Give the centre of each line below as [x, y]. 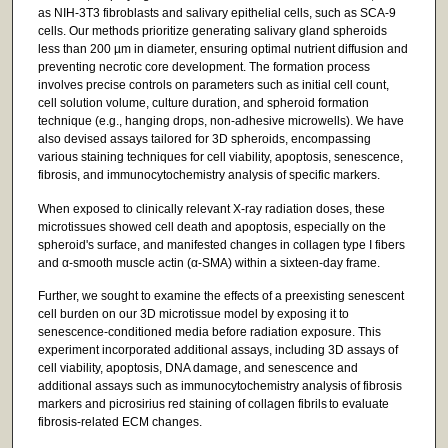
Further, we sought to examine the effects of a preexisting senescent [220, 296]
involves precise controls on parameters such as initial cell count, [213, 85]
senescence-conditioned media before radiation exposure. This [209, 332]
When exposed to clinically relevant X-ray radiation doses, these [211, 208]
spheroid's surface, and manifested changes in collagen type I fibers [221, 244]
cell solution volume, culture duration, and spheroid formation [203, 103]
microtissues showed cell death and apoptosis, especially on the [211, 226]
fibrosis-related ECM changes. [119, 422]
